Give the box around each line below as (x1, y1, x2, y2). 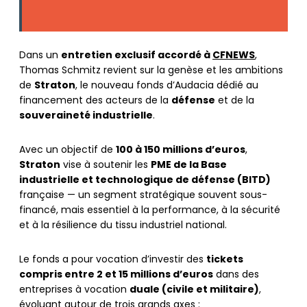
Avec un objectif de (19, 145, 116, 156)
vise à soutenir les (60, 160, 151, 171)
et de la (215, 95, 254, 106)
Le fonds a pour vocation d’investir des (19, 254, 206, 265)
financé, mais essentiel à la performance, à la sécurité (19, 205, 280, 216)
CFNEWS (212, 50, 255, 61)
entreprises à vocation (19, 284, 130, 295)
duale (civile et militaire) (130, 284, 259, 295)
